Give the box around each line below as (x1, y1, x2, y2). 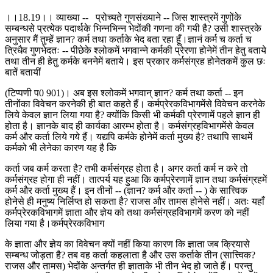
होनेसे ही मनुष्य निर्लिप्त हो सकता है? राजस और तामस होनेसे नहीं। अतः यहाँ (5, 196, 264, 207)
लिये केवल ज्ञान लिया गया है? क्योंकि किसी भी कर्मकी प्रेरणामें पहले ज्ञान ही (5, 109, 260, 120)
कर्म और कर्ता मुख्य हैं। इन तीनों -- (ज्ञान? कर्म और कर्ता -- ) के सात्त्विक (5, 185, 247, 196)
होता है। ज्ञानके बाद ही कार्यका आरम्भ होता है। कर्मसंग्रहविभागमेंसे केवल (5, 120, 254, 131)
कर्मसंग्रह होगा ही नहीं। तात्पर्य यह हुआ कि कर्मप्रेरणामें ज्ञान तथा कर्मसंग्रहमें (5, 174, 267, 185)
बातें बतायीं (5, 66, 41, 77)
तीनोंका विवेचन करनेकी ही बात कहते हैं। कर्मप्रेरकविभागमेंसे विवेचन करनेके (5, 98, 265, 109)
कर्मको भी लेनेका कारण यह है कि (5, 142, 116, 153)
